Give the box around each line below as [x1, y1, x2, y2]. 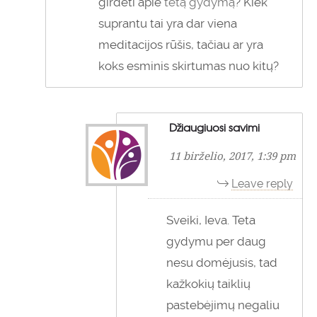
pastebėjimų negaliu [166, 298, 279, 313]
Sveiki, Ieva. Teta [166, 213, 255, 228]
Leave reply [231, 177, 293, 191]
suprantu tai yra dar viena [98, 16, 237, 31]
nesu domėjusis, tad [166, 255, 277, 270]
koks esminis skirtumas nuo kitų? [98, 59, 279, 74]
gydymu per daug [166, 234, 266, 249]
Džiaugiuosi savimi [169, 120, 260, 136]
